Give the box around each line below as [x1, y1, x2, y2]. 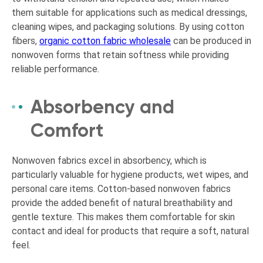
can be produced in [171, 35, 251, 46]
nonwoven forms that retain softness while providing [12, 49, 229, 60]
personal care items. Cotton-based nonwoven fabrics [12, 183, 231, 194]
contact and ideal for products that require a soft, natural [12, 225, 249, 237]
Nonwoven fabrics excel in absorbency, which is [12, 154, 207, 166]
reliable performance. [12, 63, 99, 75]
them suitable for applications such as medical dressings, [12, 6, 247, 18]
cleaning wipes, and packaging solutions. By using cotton [12, 21, 244, 32]
